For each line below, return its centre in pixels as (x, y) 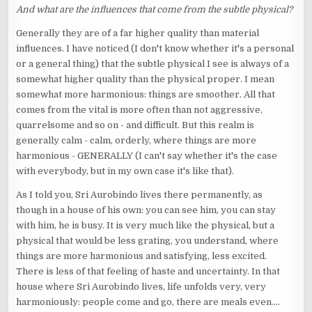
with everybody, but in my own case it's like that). (125, 171)
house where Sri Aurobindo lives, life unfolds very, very (141, 287)
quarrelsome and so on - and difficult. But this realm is (135, 125)
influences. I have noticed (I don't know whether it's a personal (155, 49)
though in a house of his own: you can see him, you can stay (146, 210)
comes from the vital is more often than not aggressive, (140, 110)
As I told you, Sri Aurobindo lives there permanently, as (140, 195)
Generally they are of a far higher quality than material (138, 33)
